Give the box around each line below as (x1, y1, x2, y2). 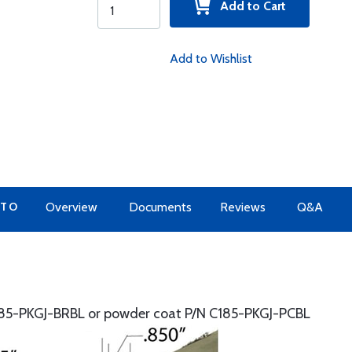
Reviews (219, 200, 266, 214)
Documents (128, 200, 192, 214)
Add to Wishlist (169, 51, 252, 66)
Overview (45, 200, 97, 214)
